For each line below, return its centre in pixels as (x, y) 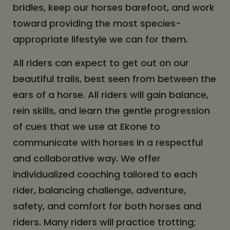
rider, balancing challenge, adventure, (99, 190)
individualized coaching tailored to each (105, 174)
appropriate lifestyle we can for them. (103, 39)
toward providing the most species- (97, 23)
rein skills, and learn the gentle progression (111, 111)
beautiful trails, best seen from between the (114, 79)
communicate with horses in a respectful (108, 142)
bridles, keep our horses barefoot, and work (114, 7)
